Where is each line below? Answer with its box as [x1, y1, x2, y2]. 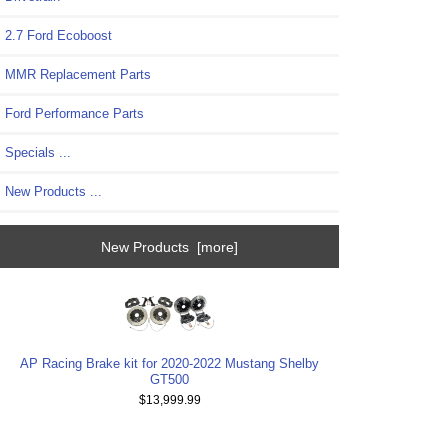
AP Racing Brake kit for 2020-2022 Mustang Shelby [20, 356, 320, 372]
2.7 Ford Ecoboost [5, 28, 112, 44]
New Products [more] [101, 238, 239, 255]
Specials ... [5, 145, 71, 161]
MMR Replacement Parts [5, 67, 151, 83]
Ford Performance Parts [5, 106, 144, 122]
